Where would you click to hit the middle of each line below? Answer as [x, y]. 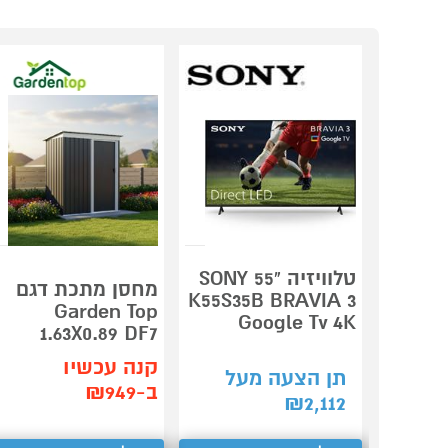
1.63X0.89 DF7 [99, 334]
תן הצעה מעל [285, 379]
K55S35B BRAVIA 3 [271, 301]
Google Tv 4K [296, 323]
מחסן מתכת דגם [87, 290]
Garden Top [106, 312]
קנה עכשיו [111, 368]
